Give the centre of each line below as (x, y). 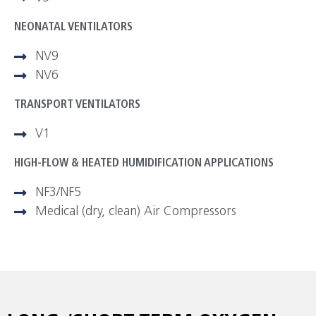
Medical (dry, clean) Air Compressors (136, 212)
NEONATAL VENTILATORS (73, 28)
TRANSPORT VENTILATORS (77, 105)
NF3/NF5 (58, 193)
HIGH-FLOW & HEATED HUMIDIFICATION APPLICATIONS (144, 164)
